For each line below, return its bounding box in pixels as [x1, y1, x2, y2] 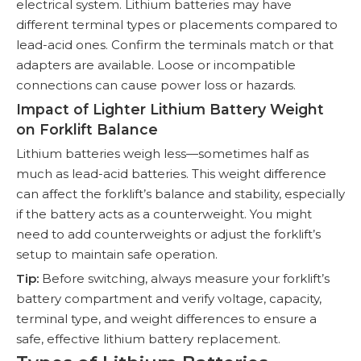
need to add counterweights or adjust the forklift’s [16, 226, 321, 242]
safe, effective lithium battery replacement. [16, 331, 280, 346]
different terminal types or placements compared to [16, 17, 338, 32]
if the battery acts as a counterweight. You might [16, 206, 312, 222]
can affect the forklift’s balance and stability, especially [16, 186, 345, 201]
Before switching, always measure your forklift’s [39, 271, 330, 286]
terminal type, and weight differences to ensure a [16, 311, 317, 326]
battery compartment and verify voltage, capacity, [16, 291, 322, 306]
